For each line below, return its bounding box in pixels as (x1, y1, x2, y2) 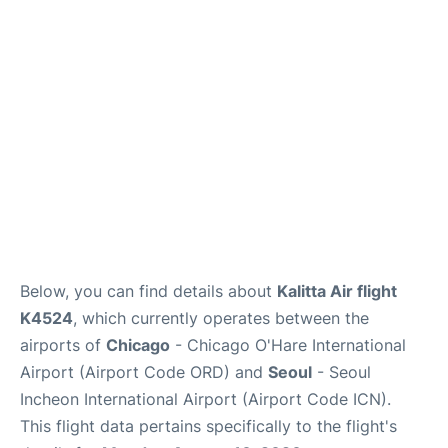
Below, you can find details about (20, 280, 277, 301)
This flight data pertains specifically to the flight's (20, 415, 397, 436)
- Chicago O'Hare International (170, 334, 406, 355)
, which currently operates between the (73, 307, 369, 328)
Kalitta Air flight (277, 280, 397, 301)
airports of (20, 334, 106, 355)
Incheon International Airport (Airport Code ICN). (20, 388, 391, 409)
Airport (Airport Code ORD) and (20, 361, 268, 382)
